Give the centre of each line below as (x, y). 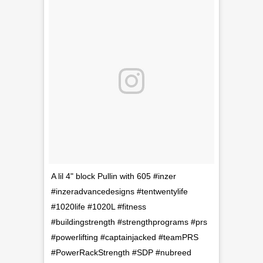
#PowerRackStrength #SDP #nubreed (121, 252)
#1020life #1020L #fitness (99, 207)
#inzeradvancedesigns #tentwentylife (119, 191)
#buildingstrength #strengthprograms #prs (129, 222)
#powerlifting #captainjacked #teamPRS (125, 237)
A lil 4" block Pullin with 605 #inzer (114, 176)
